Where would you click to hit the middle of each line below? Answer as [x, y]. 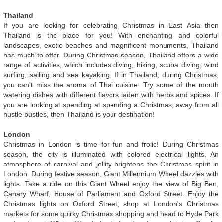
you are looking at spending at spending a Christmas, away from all [111, 104]
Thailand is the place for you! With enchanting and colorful [111, 35]
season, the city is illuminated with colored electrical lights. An [111, 154]
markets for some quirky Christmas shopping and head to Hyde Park [111, 213]
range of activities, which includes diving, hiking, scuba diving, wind [111, 65]
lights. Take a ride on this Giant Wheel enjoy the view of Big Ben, [111, 184]
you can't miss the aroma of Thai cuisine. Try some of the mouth [111, 84]
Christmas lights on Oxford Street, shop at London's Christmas [111, 203]
